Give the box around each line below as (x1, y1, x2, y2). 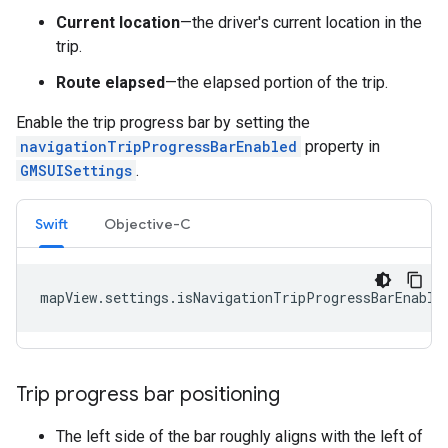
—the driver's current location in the (180, 12, 422, 32)
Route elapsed (56, 72, 165, 92)
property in (301, 136, 380, 156)
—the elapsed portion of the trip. (165, 72, 388, 92)
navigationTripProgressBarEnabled (20, 136, 297, 156)
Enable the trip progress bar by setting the (16, 112, 310, 132)
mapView (40, 287, 97, 307)
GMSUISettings (20, 160, 132, 180)
